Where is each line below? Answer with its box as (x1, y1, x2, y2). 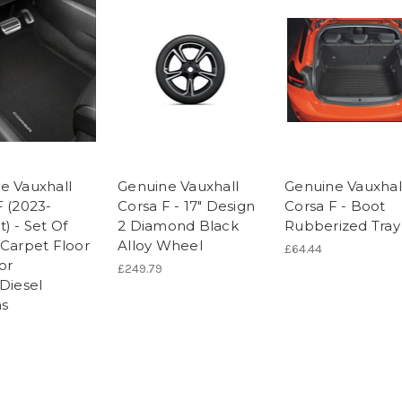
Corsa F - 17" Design (118, 197, 255, 215)
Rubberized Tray (284, 217, 400, 235)
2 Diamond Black (118, 217, 239, 235)
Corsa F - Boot (284, 197, 386, 215)
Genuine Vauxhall (118, 178, 239, 196)
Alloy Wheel (118, 237, 203, 255)
